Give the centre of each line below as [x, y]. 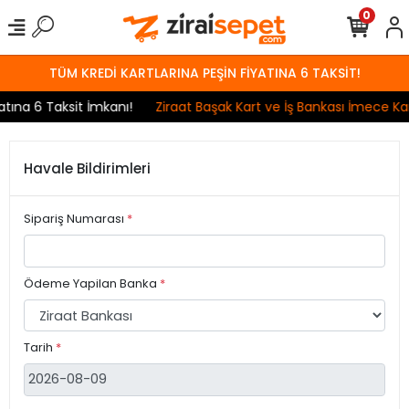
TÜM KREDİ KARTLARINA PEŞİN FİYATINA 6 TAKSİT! [204, 73]
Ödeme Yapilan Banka [92, 283]
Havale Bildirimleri [87, 168]
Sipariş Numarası [75, 219]
